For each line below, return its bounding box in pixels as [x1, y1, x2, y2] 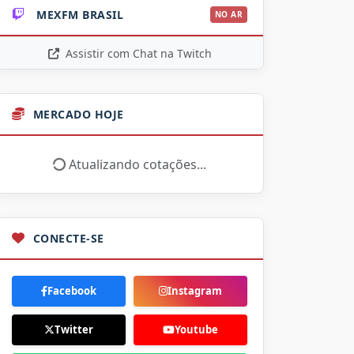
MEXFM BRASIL [32, 6, 123, 22]
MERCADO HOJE [32, 106, 124, 122]
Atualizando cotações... [66, 155, 206, 173]
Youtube [175, 322, 218, 337]
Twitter [55, 322, 93, 337]
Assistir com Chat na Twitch [62, 45, 212, 61]
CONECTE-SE [32, 230, 104, 246]
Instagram [168, 283, 222, 298]
